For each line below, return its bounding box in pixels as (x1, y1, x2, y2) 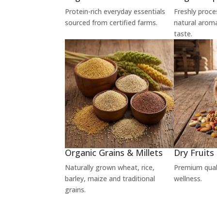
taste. (173, 29, 192, 39)
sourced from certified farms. (65, 18, 158, 28)
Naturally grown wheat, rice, (65, 162, 155, 172)
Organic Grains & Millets (65, 146, 163, 158)
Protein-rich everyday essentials (65, 7, 166, 16)
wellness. (173, 173, 202, 183)
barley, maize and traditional (65, 173, 155, 183)
